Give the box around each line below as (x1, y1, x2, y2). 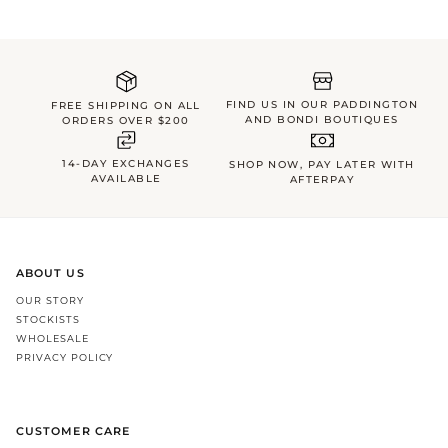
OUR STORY (16, 293, 84, 307)
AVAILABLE (90, 172, 162, 184)
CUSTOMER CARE (16, 424, 131, 438)
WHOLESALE (16, 331, 89, 345)
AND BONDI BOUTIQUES (245, 113, 399, 125)
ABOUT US (16, 266, 85, 280)
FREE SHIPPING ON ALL (51, 99, 201, 111)
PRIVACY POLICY (16, 350, 114, 364)
